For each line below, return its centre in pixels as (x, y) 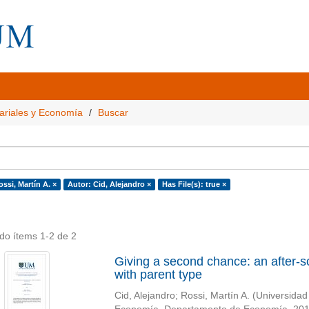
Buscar (113, 112)
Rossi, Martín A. (215, 296)
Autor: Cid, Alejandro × (109, 184)
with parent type (158, 275)
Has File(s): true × (194, 184)
